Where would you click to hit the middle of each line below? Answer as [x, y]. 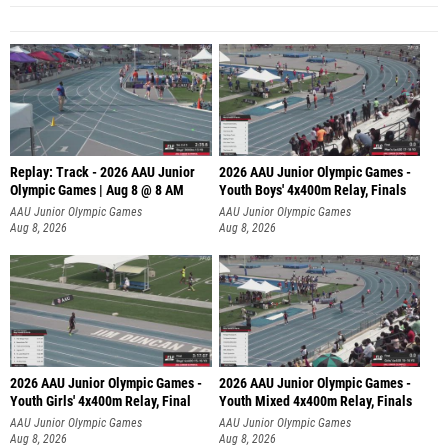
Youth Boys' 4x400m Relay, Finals [312, 191]
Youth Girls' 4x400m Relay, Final [100, 401]
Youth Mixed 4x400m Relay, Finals [315, 401]
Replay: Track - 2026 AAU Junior [102, 173]
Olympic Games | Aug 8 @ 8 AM [97, 191]
